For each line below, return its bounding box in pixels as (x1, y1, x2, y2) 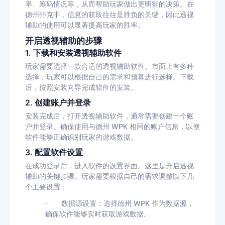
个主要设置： (25, 182, 67, 191)
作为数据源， (152, 199, 194, 207)
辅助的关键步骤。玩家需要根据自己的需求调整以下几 (25, 172, 194, 180)
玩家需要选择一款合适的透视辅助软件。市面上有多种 (25, 62, 194, 70)
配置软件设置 (35, 148, 83, 157)
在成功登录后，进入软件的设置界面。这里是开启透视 (25, 161, 194, 170)
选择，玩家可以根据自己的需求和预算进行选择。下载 (25, 72, 194, 81)
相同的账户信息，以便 (130, 122, 200, 131)
